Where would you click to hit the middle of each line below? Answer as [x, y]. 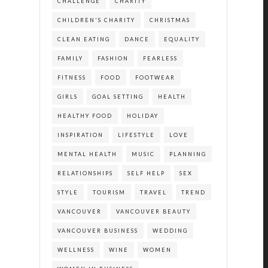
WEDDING [170, 231]
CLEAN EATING [83, 39]
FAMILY [70, 58]
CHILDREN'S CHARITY [96, 20]
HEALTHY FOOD [85, 116]
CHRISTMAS [170, 20]
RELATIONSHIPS [85, 173]
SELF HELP [146, 173]
